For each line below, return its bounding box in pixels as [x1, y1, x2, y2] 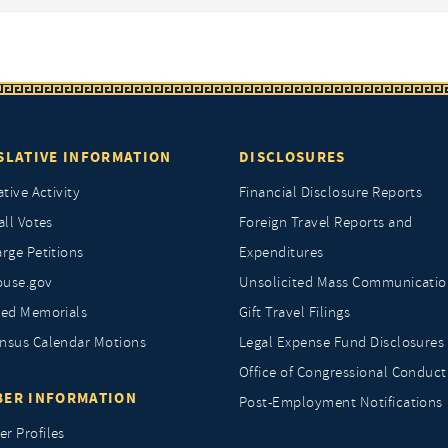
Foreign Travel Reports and [238, 213, 413, 232]
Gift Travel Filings [238, 303, 351, 322]
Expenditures [238, 243, 324, 262]
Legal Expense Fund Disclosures [238, 333, 445, 352]
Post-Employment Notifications [238, 393, 443, 412]
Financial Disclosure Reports [238, 183, 423, 202]
